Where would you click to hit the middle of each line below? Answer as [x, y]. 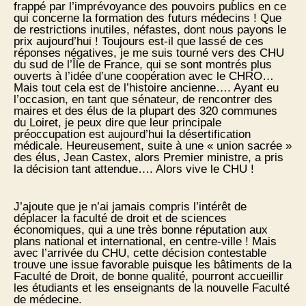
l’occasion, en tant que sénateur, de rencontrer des [143, 100]
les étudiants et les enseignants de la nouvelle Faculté [152, 288]
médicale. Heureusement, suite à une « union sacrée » [153, 146]
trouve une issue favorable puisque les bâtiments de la [153, 265]
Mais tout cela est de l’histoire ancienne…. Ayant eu [146, 88]
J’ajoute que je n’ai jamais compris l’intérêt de [130, 207]
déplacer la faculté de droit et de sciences [120, 219]
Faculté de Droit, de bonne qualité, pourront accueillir [149, 277]
